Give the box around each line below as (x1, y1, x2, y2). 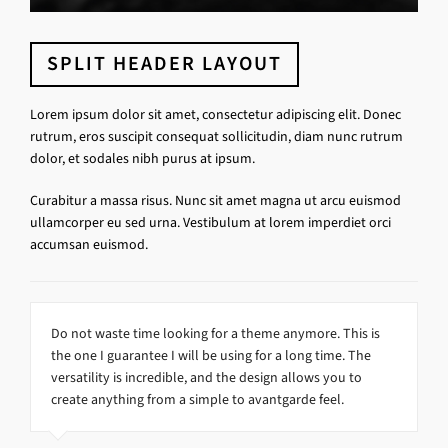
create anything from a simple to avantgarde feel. (51, 389, 344, 409)
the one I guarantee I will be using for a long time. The (51, 345, 371, 365)
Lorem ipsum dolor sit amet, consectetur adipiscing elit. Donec (30, 104, 401, 124)
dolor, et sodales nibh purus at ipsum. (30, 148, 255, 168)
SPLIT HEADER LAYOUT (47, 49, 282, 77)
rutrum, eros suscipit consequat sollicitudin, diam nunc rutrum (30, 126, 403, 146)
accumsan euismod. (30, 234, 148, 254)
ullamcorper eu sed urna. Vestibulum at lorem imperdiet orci (30, 212, 391, 232)
